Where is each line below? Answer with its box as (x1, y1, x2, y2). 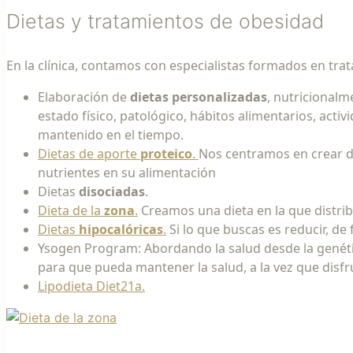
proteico (140, 144, 192, 162)
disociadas (79, 182, 145, 200)
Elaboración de (38, 87, 130, 106)
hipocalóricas (79, 220, 163, 238)
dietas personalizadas (130, 87, 267, 106)
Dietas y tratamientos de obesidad (6, 9, 324, 33)
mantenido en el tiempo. (38, 125, 184, 143)
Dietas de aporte (38, 144, 140, 162)
